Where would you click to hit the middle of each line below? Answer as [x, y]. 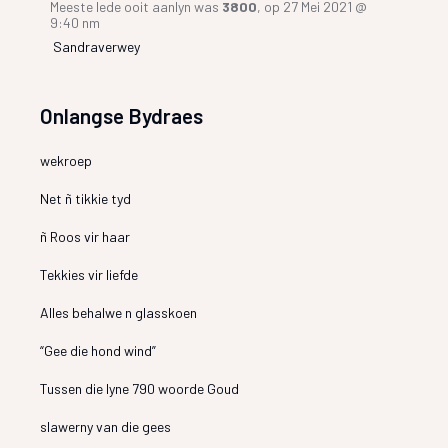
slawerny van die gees [106, 426]
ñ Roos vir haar [85, 236]
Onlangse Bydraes [122, 115]
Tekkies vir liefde [89, 274]
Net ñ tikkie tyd [86, 198]
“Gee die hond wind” [98, 350]
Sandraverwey [97, 46]
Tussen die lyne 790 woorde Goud [140, 388]
